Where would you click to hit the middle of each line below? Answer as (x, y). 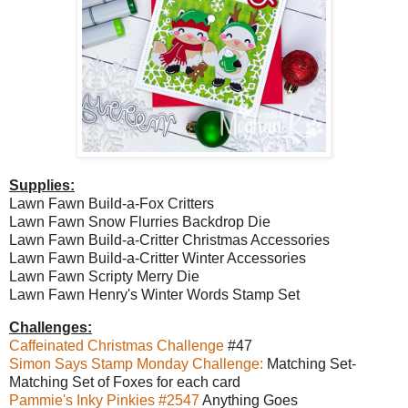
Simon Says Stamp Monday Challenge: (136, 364)
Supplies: (42, 186)
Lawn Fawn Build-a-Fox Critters (113, 204)
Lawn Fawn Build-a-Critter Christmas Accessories (171, 240)
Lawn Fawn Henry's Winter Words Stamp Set (154, 295)
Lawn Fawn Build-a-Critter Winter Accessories (158, 259)
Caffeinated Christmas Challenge (118, 346)
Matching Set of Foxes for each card (125, 382)
